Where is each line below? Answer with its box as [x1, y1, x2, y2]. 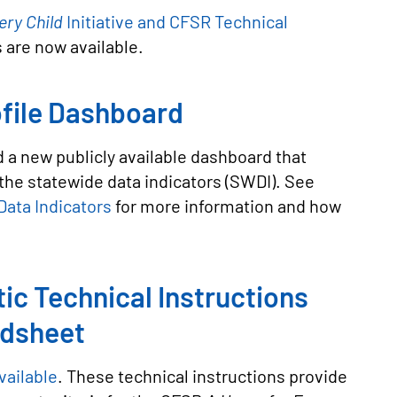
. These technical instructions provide [58, 365, 347, 386]
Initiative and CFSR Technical [66, 11, 288, 32]
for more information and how [112, 195, 341, 216]
